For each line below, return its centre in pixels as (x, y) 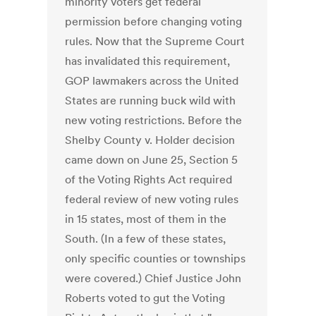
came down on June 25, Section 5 (152, 160)
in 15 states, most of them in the (146, 219)
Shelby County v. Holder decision (150, 140)
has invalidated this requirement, (148, 61)
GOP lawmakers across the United (152, 81)
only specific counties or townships (156, 259)
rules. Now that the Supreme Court (155, 41)
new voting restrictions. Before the (154, 120)
